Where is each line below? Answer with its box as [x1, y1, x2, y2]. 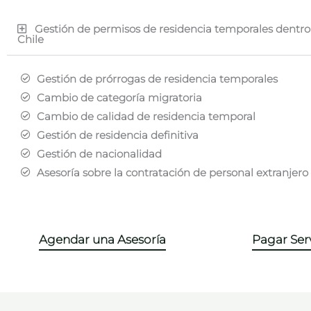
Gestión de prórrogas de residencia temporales [36, 72, 278, 85]
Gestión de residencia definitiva [36, 128, 199, 142]
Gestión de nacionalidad [36, 146, 162, 160]
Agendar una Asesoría [39, 232, 166, 246]
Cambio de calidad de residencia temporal [36, 109, 255, 123]
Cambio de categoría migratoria [36, 90, 202, 104]
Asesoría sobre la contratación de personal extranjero [36, 165, 308, 179]
